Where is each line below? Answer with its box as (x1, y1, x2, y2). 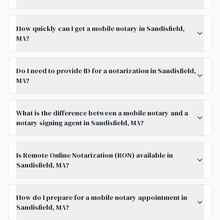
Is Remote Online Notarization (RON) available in (16, 150, 173, 160)
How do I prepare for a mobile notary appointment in (16, 192, 187, 202)
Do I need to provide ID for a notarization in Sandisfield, (16, 66, 196, 76)
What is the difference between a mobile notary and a (16, 108, 188, 118)
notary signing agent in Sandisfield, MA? (16, 118, 144, 128)
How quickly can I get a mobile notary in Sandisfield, (16, 24, 185, 33)
